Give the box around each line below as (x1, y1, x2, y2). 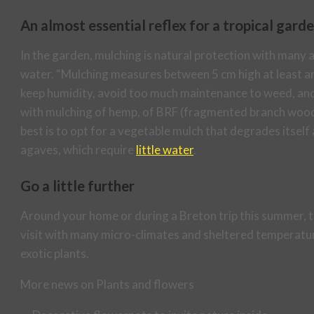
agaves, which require (20, 142, 136, 157)
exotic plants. (20, 246, 89, 261)
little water (136, 142, 193, 157)
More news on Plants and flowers (20, 277, 194, 292)
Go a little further (20, 177, 135, 194)
